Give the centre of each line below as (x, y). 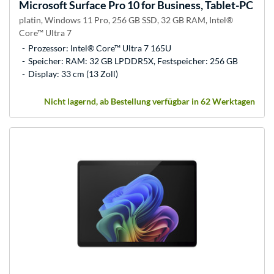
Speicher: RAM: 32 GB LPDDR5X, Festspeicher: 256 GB (133, 61)
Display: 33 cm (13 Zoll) (73, 73)
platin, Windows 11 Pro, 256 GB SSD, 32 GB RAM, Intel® (126, 20)
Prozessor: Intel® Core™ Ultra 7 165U (100, 48)
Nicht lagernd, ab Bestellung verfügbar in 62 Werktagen (150, 101)
